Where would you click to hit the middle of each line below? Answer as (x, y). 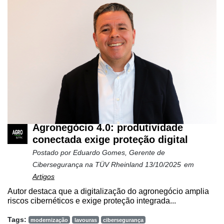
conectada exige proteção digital (110, 139)
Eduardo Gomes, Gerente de (119, 152)
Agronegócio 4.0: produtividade (108, 127)
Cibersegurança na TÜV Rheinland (89, 164)
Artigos (43, 176)
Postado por (53, 152)
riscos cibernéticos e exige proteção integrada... (92, 200)
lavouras (85, 220)
